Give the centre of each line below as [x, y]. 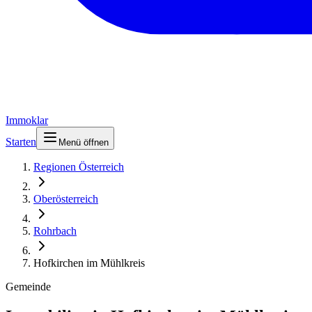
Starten [21, 142]
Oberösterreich [66, 199]
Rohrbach [55, 231]
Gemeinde [28, 287]
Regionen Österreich [79, 167]
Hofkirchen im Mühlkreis [89, 263]
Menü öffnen [84, 142]
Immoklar [27, 120]
